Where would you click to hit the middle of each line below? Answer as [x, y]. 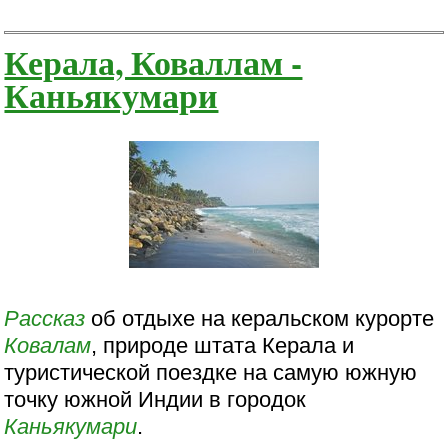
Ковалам [48, 346]
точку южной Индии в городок [155, 400]
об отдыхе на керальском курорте [260, 319]
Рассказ [45, 319]
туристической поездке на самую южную [211, 373]
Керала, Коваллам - [153, 62]
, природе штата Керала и [223, 346]
